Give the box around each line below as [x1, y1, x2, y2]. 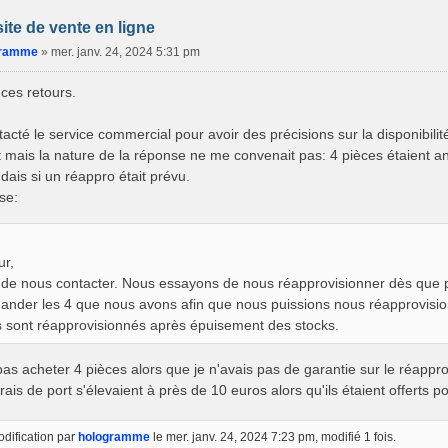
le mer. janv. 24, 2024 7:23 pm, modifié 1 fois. [150, 430, 396, 445]
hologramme [78, 430, 150, 445]
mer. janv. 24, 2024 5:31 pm [50, 45, 200, 60]
